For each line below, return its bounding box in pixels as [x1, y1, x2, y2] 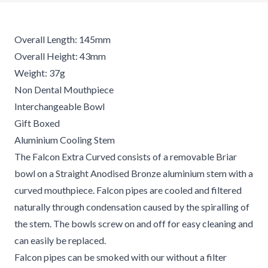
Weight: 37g [14, 67, 65, 78]
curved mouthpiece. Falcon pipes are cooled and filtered [14, 184, 242, 196]
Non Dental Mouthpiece [14, 84, 114, 95]
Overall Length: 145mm [14, 33, 111, 45]
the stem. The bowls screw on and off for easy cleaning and [14, 218, 253, 229]
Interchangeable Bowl [14, 100, 105, 112]
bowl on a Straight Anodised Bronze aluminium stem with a [14, 167, 253, 179]
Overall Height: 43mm [14, 50, 106, 62]
